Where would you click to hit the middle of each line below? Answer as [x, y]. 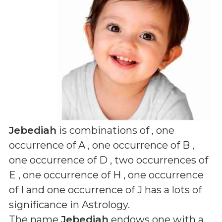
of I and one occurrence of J [76, 190]
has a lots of [172, 190]
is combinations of [104, 130]
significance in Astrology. [69, 205]
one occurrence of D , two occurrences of [109, 160]
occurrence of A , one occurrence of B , [102, 145]
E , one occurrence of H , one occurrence [106, 175]
